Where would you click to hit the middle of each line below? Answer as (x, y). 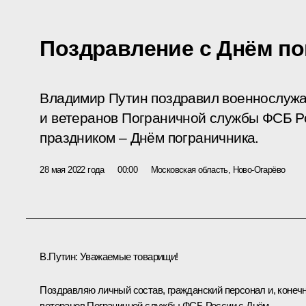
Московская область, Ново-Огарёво (218, 169)
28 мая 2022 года (72, 169)
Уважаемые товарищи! (128, 256)
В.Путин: (59, 256)
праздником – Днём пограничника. (149, 138)
